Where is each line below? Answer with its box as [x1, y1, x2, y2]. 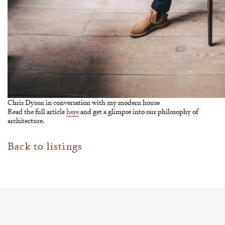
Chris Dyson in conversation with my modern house [8, 97, 160, 107]
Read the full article [8, 106, 66, 117]
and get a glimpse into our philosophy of [79, 106, 198, 117]
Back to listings [8, 140, 83, 153]
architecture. [8, 116, 45, 126]
